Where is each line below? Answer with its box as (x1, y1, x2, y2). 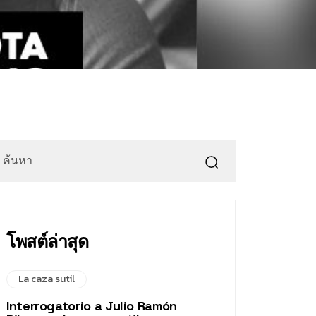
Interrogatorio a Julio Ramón (6, 298, 177, 314)
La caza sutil (18, 272, 75, 286)
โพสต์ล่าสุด (6, 230, 88, 253)
